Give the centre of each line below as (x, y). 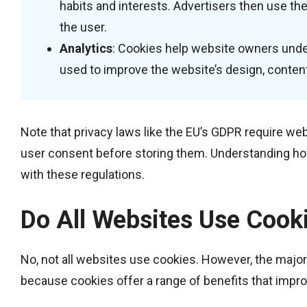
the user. (83, 27)
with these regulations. (83, 174)
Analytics (86, 48)
